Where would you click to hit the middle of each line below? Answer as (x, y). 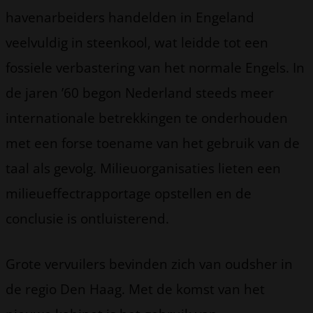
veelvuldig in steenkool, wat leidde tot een (137, 42)
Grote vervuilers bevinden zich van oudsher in (149, 263)
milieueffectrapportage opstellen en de (129, 193)
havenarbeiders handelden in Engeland (130, 17)
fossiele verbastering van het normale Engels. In (155, 67)
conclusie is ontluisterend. (87, 218)
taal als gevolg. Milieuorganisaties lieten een (143, 168)
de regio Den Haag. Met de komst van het (135, 289)
